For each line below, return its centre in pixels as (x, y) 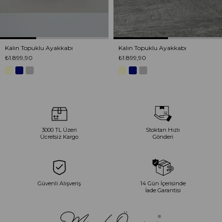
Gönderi (163, 137)
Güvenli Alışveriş (59, 184)
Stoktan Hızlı (163, 130)
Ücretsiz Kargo (59, 137)
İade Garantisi (163, 191)
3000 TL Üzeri (59, 130)
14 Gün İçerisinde (163, 184)
